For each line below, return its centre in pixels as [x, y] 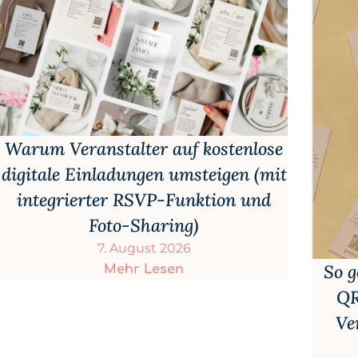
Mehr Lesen [144, 269]
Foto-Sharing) [144, 225]
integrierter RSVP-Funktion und [144, 199]
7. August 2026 [144, 248]
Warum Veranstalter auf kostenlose [144, 148]
